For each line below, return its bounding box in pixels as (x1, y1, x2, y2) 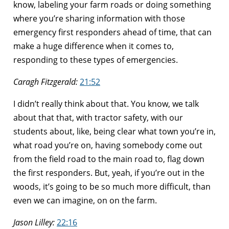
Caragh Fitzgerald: (13, 76, 78, 87)
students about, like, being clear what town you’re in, (13, 125, 216, 137)
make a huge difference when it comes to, (13, 40, 174, 52)
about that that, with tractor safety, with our (13, 111, 183, 123)
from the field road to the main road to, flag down (13, 153, 204, 165)
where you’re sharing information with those (13, 12, 185, 24)
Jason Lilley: (13, 216, 55, 228)
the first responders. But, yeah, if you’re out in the (13, 167, 204, 178)
